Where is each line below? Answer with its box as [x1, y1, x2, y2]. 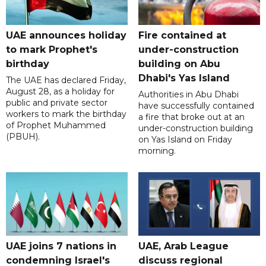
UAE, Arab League [138, 240, 229, 252]
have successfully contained [138, 100, 254, 112]
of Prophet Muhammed [6, 120, 106, 131]
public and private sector [6, 97, 107, 109]
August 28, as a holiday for [6, 86, 115, 97]
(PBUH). [6, 131, 40, 142]
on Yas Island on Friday [138, 134, 232, 145]
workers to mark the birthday [6, 109, 126, 120]
